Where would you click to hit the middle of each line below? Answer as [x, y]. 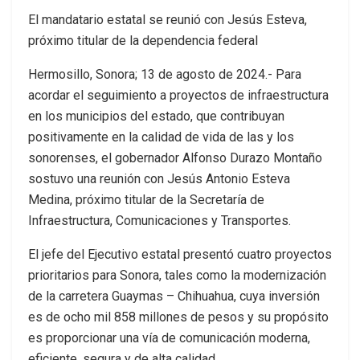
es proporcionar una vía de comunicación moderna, [169, 338]
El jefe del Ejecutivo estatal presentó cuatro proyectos [180, 254]
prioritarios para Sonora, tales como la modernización [177, 275]
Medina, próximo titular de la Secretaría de [146, 200]
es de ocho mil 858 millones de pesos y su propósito [178, 317]
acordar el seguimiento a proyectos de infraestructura [178, 95]
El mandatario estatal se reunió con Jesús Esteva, [168, 20]
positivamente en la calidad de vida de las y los [161, 137]
